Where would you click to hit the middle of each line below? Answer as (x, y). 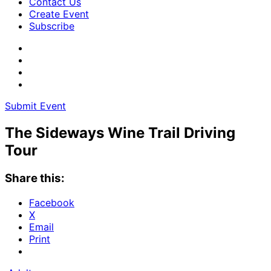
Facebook (52, 202)
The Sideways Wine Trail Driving (120, 132)
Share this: (35, 178)
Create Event (59, 14)
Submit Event (35, 106)
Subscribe (52, 26)
